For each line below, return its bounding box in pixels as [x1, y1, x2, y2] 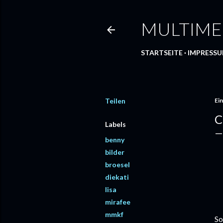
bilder [105, 148, 124, 156]
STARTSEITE [141, 48, 183, 57]
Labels [105, 120, 126, 128]
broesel [105, 160, 130, 169]
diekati [105, 173, 129, 181]
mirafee [105, 198, 130, 206]
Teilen [105, 97, 125, 105]
